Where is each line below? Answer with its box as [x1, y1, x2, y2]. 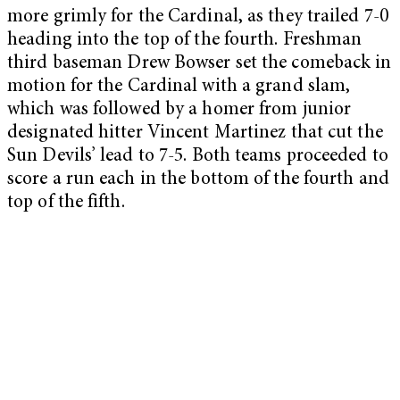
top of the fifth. [7, 193, 129, 212]
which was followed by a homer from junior [7, 100, 352, 120]
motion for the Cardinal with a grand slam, [7, 77, 351, 96]
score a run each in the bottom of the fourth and [7, 170, 389, 189]
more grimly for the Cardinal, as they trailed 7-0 [7, 7, 388, 27]
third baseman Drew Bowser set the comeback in [7, 54, 392, 73]
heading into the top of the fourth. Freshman [7, 30, 362, 50]
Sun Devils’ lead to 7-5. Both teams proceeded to [7, 146, 388, 166]
